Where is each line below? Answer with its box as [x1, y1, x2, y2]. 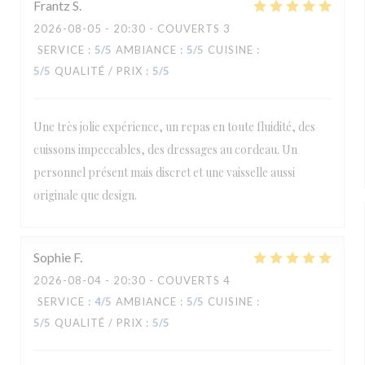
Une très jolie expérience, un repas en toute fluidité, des [33, 119, 315, 134]
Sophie [33, 249, 71, 265]
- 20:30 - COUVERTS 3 [102, 22, 231, 35]
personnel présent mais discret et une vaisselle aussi [33, 165, 295, 180]
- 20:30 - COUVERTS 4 [102, 274, 231, 287]
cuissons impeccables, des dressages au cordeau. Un [33, 142, 297, 157]
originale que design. [33, 187, 137, 203]
